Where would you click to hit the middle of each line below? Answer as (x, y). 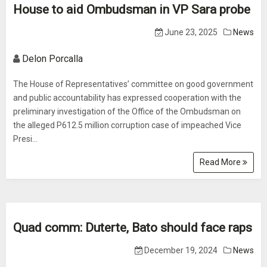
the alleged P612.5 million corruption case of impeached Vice (127, 125)
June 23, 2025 (190, 32)
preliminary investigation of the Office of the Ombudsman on (127, 111)
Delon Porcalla (52, 59)
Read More (221, 162)
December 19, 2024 (180, 250)
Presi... (25, 139)
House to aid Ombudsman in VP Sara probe (132, 10)
